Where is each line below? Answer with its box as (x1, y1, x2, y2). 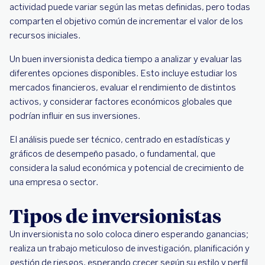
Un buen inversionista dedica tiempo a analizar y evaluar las (9, 54, 242, 64)
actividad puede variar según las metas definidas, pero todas (9, 2, 250, 12)
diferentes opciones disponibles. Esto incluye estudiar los (9, 68, 237, 79)
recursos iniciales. (9, 30, 82, 41)
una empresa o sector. (9, 177, 98, 188)
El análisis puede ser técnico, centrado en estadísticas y (9, 134, 230, 145)
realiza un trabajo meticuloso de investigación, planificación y (9, 243, 250, 254)
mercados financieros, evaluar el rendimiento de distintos (9, 82, 236, 93)
